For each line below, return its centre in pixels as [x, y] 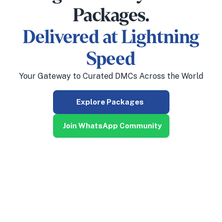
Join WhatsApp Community [112, 126]
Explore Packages [110, 102]
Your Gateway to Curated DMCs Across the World [111, 76]
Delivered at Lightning [111, 37]
